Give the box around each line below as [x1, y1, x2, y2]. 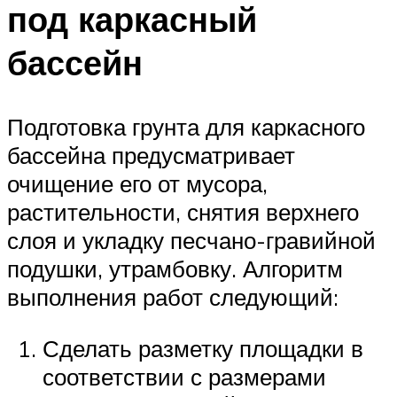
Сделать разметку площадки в [43, 333, 363, 362]
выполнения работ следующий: [7, 282, 339, 311]
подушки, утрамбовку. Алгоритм [7, 253, 343, 283]
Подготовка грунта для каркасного [7, 112, 365, 141]
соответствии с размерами [43, 362, 326, 391]
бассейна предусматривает [7, 140, 295, 169]
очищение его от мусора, [7, 168, 268, 198]
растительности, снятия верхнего [7, 197, 359, 226]
